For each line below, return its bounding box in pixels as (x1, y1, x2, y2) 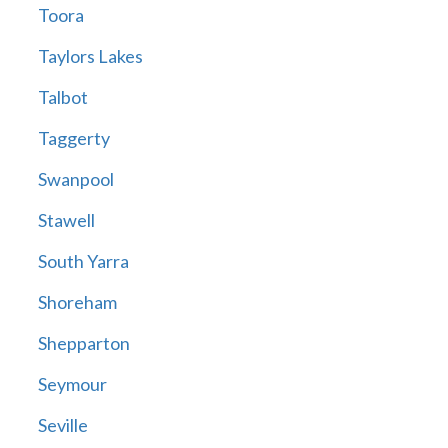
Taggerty (37, 127, 110, 150)
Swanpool (37, 168, 114, 191)
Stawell (37, 209, 95, 232)
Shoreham (37, 291, 117, 314)
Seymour (37, 373, 107, 396)
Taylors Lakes (37, 45, 143, 68)
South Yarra (37, 250, 129, 273)
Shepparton (37, 332, 130, 355)
